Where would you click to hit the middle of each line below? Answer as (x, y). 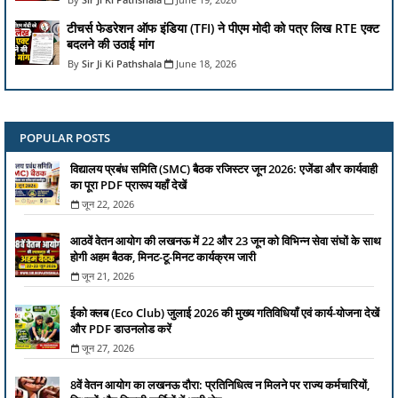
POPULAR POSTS (65, 138)
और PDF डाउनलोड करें (121, 329)
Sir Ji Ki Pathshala (122, 64)
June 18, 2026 (206, 64)
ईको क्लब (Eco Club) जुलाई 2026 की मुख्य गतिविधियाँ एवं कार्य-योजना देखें (225, 313)
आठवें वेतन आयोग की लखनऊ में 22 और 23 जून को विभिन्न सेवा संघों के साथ (226, 241)
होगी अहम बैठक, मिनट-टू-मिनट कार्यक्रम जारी (163, 257)
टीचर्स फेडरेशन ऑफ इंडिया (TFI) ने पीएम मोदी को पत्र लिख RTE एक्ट (223, 28)
